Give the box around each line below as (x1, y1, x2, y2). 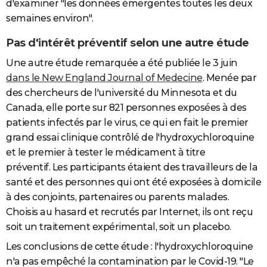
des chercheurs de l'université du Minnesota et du (6, 87, 237, 99)
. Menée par (202, 72, 256, 84)
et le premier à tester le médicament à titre (6, 147, 205, 159)
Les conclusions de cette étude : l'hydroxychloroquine (6, 241, 253, 253)
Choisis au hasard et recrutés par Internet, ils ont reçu (6, 206, 253, 218)
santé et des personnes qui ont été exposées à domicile (6, 176, 261, 188)
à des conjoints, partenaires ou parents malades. (6, 191, 229, 203)
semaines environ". (6, 13, 93, 24)
